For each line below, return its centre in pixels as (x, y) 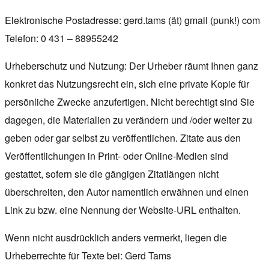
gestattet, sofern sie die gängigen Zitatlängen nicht (112, 174)
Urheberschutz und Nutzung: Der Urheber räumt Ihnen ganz (131, 65)
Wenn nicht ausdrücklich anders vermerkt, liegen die (116, 237)
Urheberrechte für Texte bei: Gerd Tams (88, 255)
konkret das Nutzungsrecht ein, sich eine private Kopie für (127, 83)
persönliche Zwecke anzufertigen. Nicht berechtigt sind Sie (130, 101)
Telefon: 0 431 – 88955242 (62, 38)
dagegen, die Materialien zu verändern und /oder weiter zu (128, 119)
